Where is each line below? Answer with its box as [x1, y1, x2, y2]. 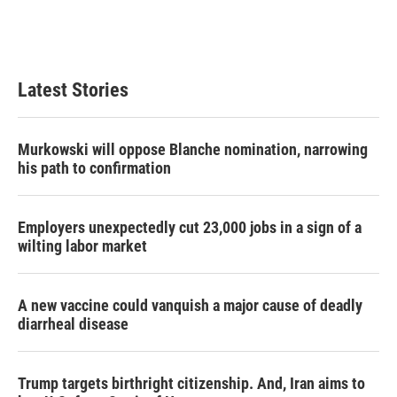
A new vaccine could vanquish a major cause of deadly [18, 296, 362, 315]
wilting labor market [18, 237, 147, 255]
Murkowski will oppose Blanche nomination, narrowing [18, 140, 368, 159]
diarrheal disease [18, 315, 128, 333]
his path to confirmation [18, 159, 171, 177]
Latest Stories [18, 79, 128, 101]
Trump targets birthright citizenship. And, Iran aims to [18, 374, 365, 393]
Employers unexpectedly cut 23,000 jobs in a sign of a [18, 218, 362, 237]
